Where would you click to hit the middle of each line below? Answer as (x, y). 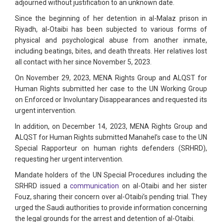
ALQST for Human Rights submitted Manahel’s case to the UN (111, 138)
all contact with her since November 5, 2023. (83, 62)
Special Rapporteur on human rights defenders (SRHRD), (111, 148)
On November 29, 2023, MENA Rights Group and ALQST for (111, 78)
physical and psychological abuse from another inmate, (111, 40)
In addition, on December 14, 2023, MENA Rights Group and (111, 127)
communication (95, 186)
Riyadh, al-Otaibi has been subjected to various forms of (111, 29)
